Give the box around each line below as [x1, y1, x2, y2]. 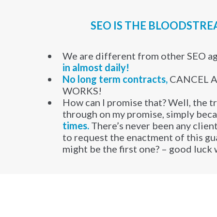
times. [62, 120, 90, 132]
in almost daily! [62, 62, 130, 74]
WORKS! [62, 85, 102, 97]
